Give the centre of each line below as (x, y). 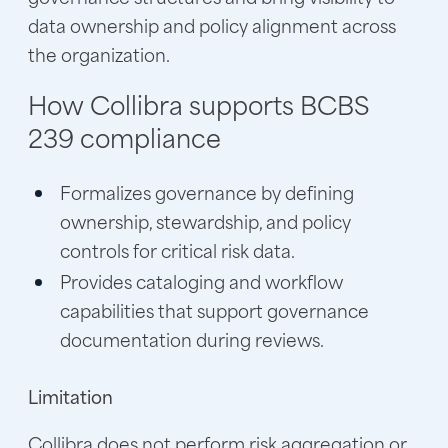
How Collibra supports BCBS (198, 104)
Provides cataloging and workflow (201, 281)
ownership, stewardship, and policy (205, 221)
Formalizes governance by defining (207, 192)
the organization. (99, 54)
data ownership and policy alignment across (212, 25)
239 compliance (124, 137)
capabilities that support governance (214, 310)
